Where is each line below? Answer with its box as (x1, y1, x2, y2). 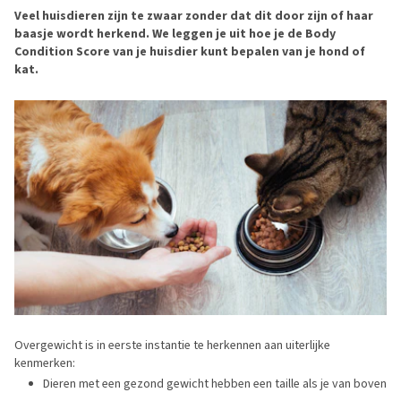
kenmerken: (14, 354, 75, 371)
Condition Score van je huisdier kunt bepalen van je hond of (14, 43, 365, 60)
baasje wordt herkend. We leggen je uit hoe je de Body (14, 25, 336, 42)
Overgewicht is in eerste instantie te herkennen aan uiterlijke (14, 337, 330, 354)
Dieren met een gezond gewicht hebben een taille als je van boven (43, 375, 387, 392)
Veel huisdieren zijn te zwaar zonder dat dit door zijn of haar (14, 7, 373, 24)
